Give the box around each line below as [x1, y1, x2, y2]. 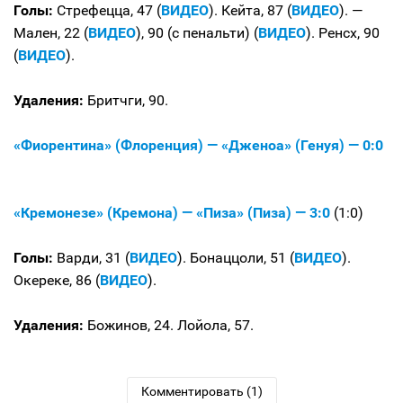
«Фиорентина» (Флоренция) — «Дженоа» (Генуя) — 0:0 [13, 137, 387, 154]
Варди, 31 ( [53, 249, 130, 266]
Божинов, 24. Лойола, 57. [84, 317, 257, 334]
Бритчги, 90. [84, 92, 172, 109]
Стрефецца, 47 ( [53, 2, 161, 19]
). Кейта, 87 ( [209, 2, 291, 19]
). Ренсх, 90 [306, 24, 380, 41]
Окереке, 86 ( [13, 272, 100, 289]
